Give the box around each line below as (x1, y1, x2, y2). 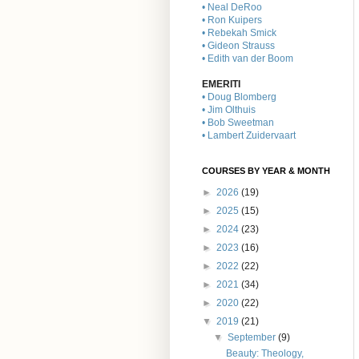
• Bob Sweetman (202, 117, 274, 129)
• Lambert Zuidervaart (202, 130, 296, 142)
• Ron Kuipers (202, 14, 262, 26)
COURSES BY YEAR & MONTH (202, 166, 330, 176)
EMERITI (202, 79, 240, 91)
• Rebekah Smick (202, 27, 276, 39)
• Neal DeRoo (202, 2, 262, 14)
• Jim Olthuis (202, 104, 256, 116)
